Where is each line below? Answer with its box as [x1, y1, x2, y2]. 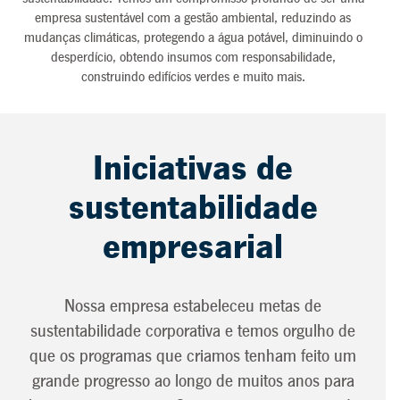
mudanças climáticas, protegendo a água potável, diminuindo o [23, 30, 362, 45]
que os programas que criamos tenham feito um [29, 347, 356, 365]
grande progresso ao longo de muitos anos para [31, 372, 354, 390]
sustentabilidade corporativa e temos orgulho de [30, 322, 355, 340]
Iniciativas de [93, 151, 293, 187]
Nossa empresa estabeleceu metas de [64, 297, 321, 315]
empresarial [103, 229, 283, 265]
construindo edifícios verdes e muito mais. [80, 70, 305, 84]
